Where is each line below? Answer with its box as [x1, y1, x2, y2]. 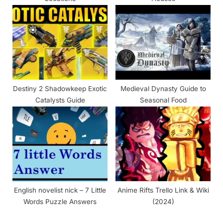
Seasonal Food [139, 96, 187, 105]
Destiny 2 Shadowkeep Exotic [13, 85, 107, 93]
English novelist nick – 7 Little [14, 186, 106, 195]
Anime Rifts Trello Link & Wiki [117, 186, 209, 195]
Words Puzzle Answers [23, 198, 97, 206]
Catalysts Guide [35, 96, 85, 105]
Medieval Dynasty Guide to [120, 85, 206, 93]
